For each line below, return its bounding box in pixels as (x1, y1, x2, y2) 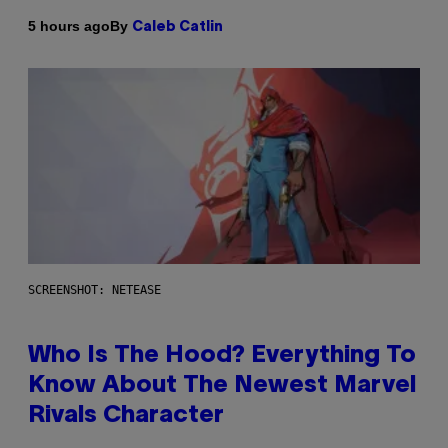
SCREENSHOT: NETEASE (28, 282, 161, 297)
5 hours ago (28, 18, 110, 35)
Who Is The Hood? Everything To (28, 344, 416, 367)
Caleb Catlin (132, 20, 223, 34)
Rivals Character (28, 404, 224, 427)
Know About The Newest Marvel (28, 374, 416, 397)
